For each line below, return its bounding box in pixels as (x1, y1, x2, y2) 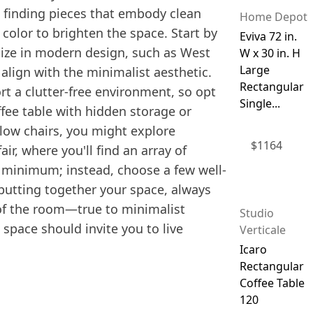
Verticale (239, 222, 286, 238)
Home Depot (239, 8, 307, 24)
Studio (239, 205, 274, 221)
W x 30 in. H (239, 45, 300, 61)
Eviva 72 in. (239, 28, 297, 44)
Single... (239, 95, 280, 111)
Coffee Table (239, 275, 305, 291)
